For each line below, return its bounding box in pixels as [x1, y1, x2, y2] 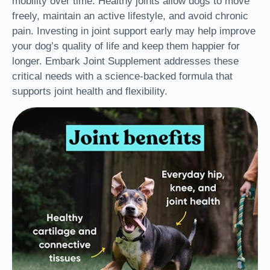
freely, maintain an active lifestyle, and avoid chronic [12, 10, 248, 22]
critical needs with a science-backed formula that [12, 70, 233, 82]
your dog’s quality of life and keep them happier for [12, 40, 240, 52]
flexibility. [122, 85, 168, 97]
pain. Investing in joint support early [12, 25, 172, 37]
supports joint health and [12, 85, 122, 97]
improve [216, 25, 256, 37]
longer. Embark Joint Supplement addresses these [12, 55, 239, 67]
